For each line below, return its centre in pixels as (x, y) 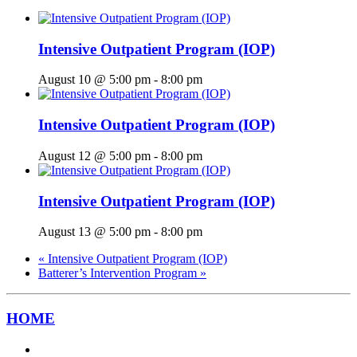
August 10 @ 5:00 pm (94, 80)
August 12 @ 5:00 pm (94, 155)
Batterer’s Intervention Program (119, 273)
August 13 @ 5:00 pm (94, 232)
